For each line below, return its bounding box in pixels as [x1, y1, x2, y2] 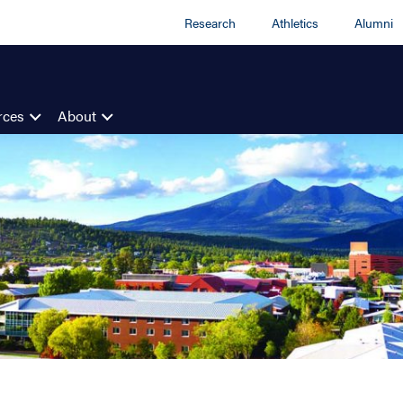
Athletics [272, 13, 319, 31]
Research [184, 13, 237, 31]
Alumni [354, 13, 394, 31]
